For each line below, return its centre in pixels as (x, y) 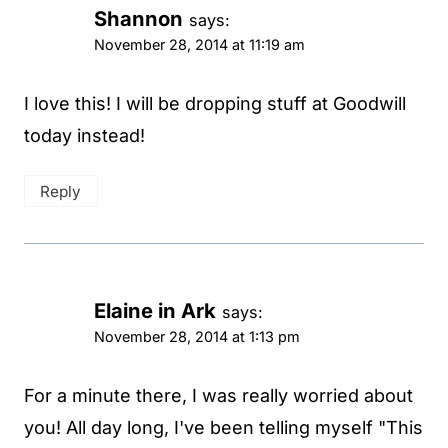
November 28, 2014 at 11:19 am (199, 44)
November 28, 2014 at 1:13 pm (197, 337)
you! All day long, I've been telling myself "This (223, 427)
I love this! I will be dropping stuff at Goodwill (215, 103)
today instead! (84, 135)
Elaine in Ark (155, 311)
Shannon (138, 18)
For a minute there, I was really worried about (218, 395)
